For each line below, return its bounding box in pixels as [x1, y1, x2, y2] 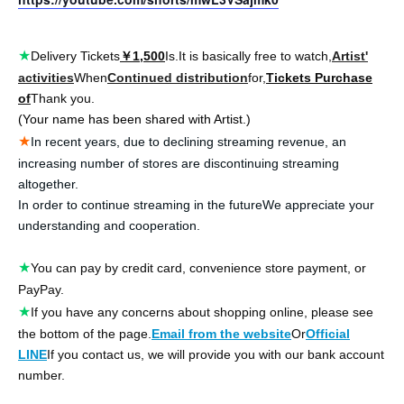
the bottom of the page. [18, 326, 151, 341]
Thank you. [31, 90, 95, 106]
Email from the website [151, 326, 291, 341]
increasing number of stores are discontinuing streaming [18, 155, 339, 170]
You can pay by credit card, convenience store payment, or [31, 260, 366, 275]
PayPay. [18, 281, 64, 297]
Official [306, 326, 350, 341]
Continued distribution [107, 69, 248, 85]
